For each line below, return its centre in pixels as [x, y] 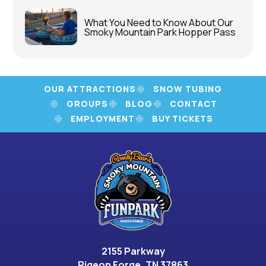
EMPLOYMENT [102, 119]
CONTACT [193, 104]
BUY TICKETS [182, 119]
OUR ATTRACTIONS [90, 89]
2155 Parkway [133, 251]
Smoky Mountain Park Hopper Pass [160, 32]
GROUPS [87, 104]
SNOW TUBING [188, 89]
